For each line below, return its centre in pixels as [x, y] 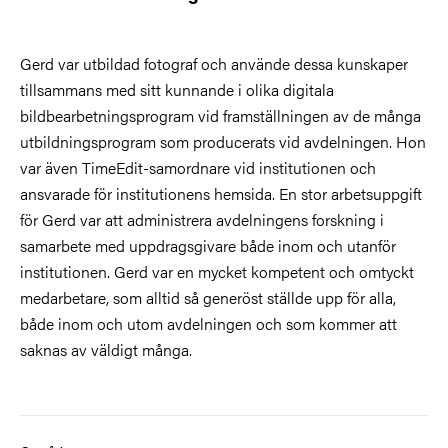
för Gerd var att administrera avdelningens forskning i [202, 219]
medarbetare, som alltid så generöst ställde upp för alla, [208, 297]
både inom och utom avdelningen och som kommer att [208, 323]
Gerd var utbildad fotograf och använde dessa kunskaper [214, 63]
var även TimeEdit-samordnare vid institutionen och [198, 167]
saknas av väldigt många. [106, 349]
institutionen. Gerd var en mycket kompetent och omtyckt [217, 271]
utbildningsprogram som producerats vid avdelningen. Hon [223, 141]
